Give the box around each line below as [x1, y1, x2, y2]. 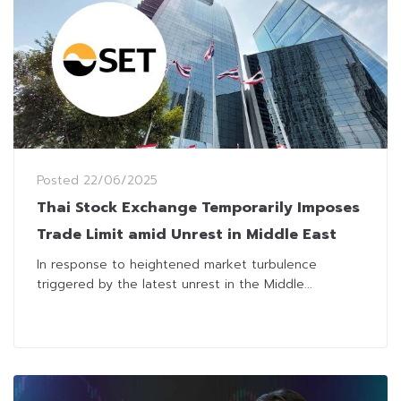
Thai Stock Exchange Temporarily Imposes [37, 196, 360, 218]
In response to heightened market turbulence [37, 254, 317, 274]
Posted [37, 170, 83, 190]
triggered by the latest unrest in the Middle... [37, 274, 312, 294]
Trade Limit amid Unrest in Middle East [37, 223, 337, 245]
